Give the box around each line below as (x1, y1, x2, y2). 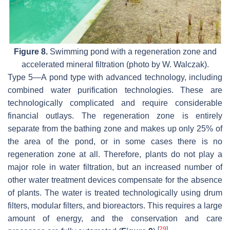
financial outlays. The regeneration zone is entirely (8, 111, 222, 120)
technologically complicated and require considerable (8, 99, 222, 107)
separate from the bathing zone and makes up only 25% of (8, 124, 222, 133)
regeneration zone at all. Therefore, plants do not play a (8, 150, 222, 159)
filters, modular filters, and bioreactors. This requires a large (8, 201, 222, 210)
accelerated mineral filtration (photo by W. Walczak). (21, 60, 209, 69)
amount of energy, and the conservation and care (8, 214, 222, 223)
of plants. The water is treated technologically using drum (8, 188, 222, 197)
